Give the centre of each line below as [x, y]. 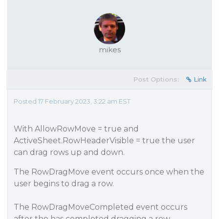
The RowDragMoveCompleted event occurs [100, 207]
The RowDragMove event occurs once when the [109, 172]
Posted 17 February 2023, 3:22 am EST [72, 101]
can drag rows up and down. [69, 152]
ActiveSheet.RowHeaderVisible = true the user [104, 141]
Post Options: [156, 79]
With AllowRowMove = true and [76, 129]
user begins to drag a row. [64, 184]
